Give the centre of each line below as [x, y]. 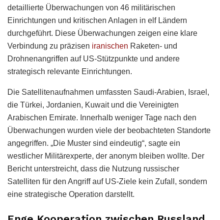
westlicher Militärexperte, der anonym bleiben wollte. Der [106, 156]
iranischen [110, 46]
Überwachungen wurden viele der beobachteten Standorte [109, 131]
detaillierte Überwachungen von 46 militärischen [91, 8]
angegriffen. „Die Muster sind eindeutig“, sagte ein [94, 143]
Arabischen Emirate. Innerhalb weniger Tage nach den [102, 118]
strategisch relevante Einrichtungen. [70, 72]
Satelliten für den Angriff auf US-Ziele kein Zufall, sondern [107, 182]
